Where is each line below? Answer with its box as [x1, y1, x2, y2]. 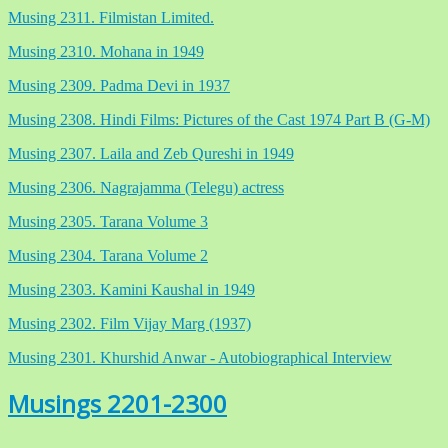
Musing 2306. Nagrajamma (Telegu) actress [8, 178, 284, 196]
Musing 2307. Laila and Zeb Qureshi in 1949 [8, 144, 294, 162]
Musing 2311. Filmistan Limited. [8, 8, 214, 26]
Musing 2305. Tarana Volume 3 [8, 212, 208, 230]
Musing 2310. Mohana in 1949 [8, 42, 204, 60]
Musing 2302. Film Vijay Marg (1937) [8, 314, 251, 332]
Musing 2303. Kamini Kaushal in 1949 [8, 280, 255, 298]
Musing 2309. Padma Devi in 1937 [8, 76, 230, 94]
